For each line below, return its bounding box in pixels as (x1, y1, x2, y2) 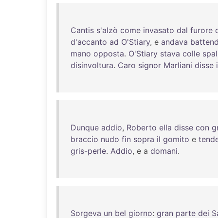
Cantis (71, 25, 94, 35)
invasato (143, 25, 174, 35)
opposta (93, 49, 124, 58)
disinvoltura (71, 60, 113, 70)
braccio (71, 134, 98, 144)
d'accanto (71, 37, 107, 47)
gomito (163, 134, 189, 144)
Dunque (71, 123, 99, 132)
